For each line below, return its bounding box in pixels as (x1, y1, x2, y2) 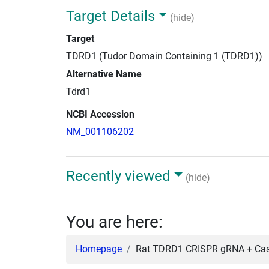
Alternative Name (66, 68, 142, 80)
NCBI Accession (66, 108, 134, 120)
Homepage (76, 243, 122, 255)
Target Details (66, 7, 155, 25)
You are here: (66, 211, 163, 232)
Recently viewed (66, 167, 171, 184)
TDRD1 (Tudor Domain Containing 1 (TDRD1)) (66, 50, 262, 62)
